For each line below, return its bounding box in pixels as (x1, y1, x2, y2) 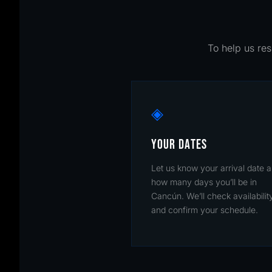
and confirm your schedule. (151, 205, 258, 215)
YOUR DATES (151, 137, 207, 152)
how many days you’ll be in (151, 177, 257, 187)
